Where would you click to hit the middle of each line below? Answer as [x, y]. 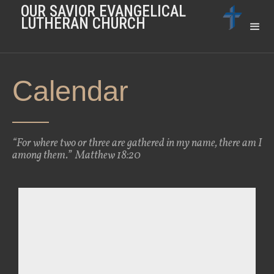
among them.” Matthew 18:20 [76, 156]
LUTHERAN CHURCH [83, 24]
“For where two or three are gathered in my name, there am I [137, 143]
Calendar [70, 91]
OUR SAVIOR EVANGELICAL [103, 11]
